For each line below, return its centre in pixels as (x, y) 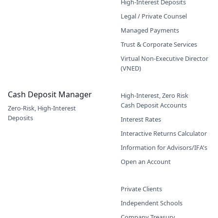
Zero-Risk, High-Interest (42, 108)
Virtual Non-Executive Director (164, 58)
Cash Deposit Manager (50, 94)
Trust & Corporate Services (159, 44)
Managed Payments (150, 30)
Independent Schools (152, 203)
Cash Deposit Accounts (154, 105)
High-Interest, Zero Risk (154, 95)
